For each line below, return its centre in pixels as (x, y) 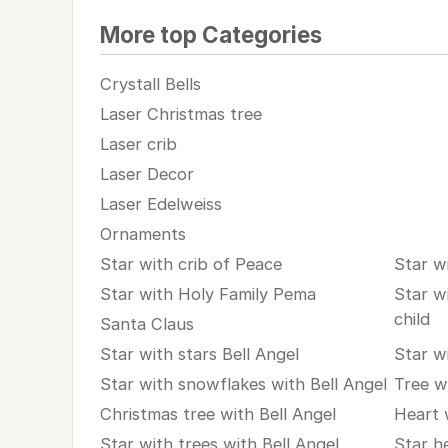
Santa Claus (146, 323)
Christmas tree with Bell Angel (217, 413)
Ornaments (142, 233)
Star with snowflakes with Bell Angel (243, 383)
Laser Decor (146, 173)
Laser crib (138, 143)
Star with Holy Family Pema (207, 293)
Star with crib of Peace (190, 263)
